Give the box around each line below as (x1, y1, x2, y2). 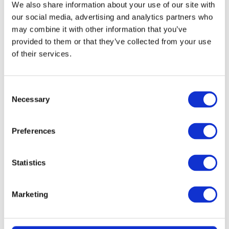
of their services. (12, 49, 72, 58)
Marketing (12, 190, 48, 199)
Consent (4, 84, 32, 94)
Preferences (12, 126, 56, 135)
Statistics (12, 158, 45, 167)
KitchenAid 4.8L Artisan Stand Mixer (35, 120, 194, 133)
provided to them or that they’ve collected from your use (12, 37, 211, 46)
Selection (4, 97, 35, 106)
